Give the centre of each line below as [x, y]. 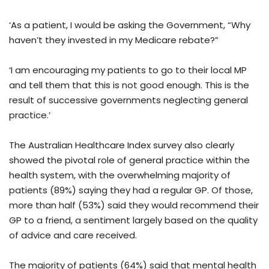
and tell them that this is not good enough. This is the [129, 85]
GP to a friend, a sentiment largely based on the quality [133, 220]
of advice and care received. [74, 235]
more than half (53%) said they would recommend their [134, 205]
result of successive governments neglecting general [128, 100]
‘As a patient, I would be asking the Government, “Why [130, 25]
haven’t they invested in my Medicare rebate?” [114, 40]
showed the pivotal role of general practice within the [129, 160]
